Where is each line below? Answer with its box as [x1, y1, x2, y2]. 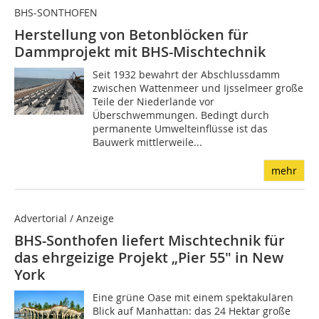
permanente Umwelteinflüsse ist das [93, 122, 268, 136]
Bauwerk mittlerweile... [93, 135, 203, 150]
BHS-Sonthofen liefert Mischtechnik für [14, 231, 285, 251]
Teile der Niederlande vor [93, 95, 215, 109]
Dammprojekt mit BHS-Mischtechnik [14, 42, 266, 62]
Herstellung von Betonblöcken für [14, 25, 249, 45]
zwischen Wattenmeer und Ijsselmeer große [93, 81, 304, 95]
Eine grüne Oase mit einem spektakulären [93, 291, 294, 305]
